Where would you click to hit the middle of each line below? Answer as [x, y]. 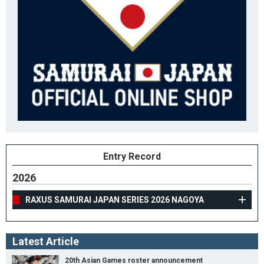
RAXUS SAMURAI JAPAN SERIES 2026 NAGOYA [115, 200]
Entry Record [132, 157]
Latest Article [46, 242]
